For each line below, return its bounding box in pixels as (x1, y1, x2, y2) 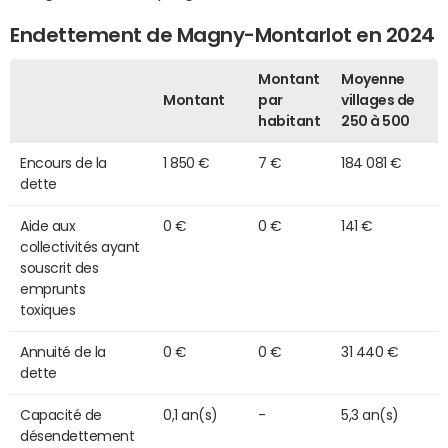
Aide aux (20, 218, 76, 233)
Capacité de (20, 407, 102, 422)
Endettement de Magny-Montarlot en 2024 (10, 25, 435, 46)
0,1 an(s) (163, 407, 218, 422)
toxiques (20, 302, 76, 317)
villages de (341, 92, 415, 107)
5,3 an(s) (341, 407, 399, 422)
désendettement (20, 428, 135, 443)
